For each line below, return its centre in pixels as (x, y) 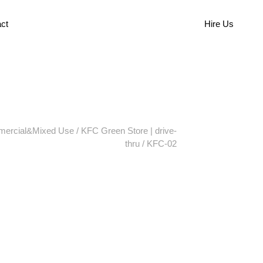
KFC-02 (162, 144)
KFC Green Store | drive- (129, 131)
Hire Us (219, 24)
